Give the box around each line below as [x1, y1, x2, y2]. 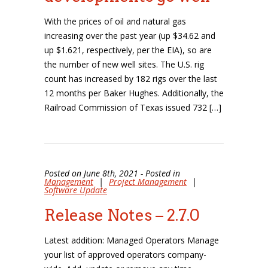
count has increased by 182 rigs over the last [44, 73, 217, 84]
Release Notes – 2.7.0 [44, 206, 200, 224]
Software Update [44, 184, 107, 196]
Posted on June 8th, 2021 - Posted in [44, 167, 180, 179]
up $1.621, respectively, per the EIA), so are [44, 44, 212, 56]
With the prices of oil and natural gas [44, 16, 186, 27]
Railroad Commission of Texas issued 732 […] [44, 102, 221, 113]
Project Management [109, 176, 187, 187]
